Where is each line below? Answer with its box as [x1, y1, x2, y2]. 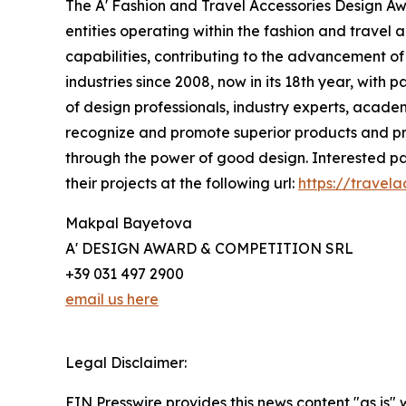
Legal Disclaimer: [65, 353, 187, 372]
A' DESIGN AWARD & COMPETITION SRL [65, 239, 353, 258]
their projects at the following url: [65, 174, 298, 193]
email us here [65, 290, 159, 309]
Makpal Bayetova [65, 214, 192, 233]
